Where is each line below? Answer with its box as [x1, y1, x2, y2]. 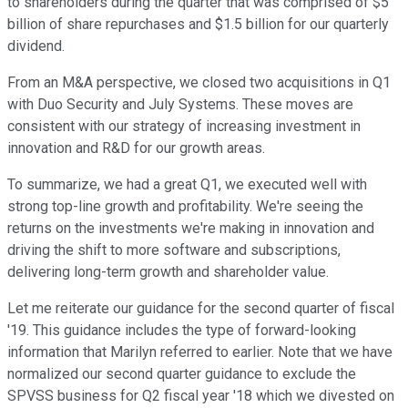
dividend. [7, 37, 65, 56]
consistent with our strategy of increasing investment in [7, 117, 361, 136]
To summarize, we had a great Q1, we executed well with [7, 176, 367, 194]
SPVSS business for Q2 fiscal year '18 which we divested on [7, 387, 394, 405]
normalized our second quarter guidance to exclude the [7, 365, 356, 383]
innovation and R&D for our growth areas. [7, 139, 265, 158]
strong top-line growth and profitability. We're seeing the [7, 198, 363, 216]
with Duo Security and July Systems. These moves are [7, 96, 353, 114]
